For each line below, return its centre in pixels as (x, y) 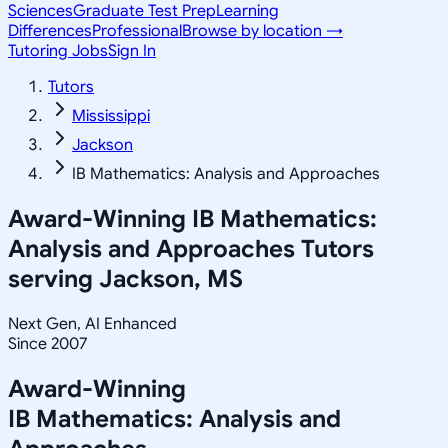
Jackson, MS (171, 278)
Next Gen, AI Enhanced (92, 323)
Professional (137, 31)
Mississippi (111, 116)
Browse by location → (262, 31)
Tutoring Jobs (58, 51)
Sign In (132, 51)
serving (53, 278)
